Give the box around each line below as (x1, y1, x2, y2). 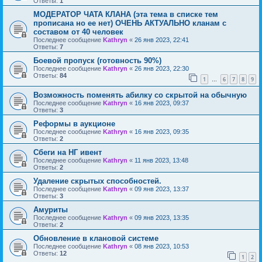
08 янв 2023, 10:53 (135, 242, 189, 250)
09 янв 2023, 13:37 (135, 185, 189, 192)
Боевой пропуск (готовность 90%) (33, 56, 161, 65)
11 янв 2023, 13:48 (135, 156, 188, 164)
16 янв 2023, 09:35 (135, 127, 189, 135)
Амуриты (33, 205, 68, 214)
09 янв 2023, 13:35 (135, 213, 189, 221)
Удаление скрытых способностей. (33, 176, 161, 185)
